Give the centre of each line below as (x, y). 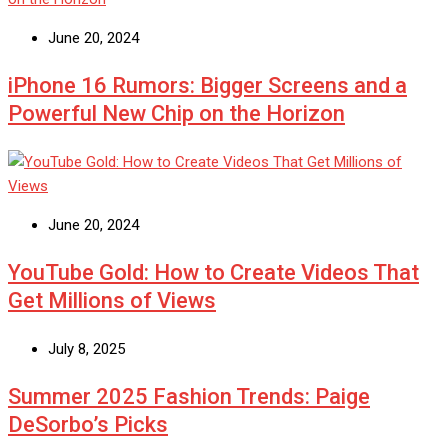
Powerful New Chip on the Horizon (176, 113)
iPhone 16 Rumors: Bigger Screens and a (207, 85)
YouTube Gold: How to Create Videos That (213, 272)
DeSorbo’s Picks (88, 424)
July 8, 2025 (86, 348)
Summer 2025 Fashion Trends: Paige (189, 396)
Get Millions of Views (112, 300)
